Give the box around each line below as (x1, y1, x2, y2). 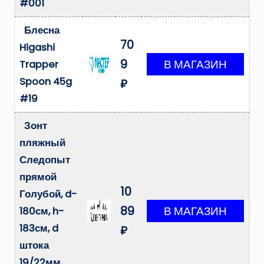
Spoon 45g (19, 75, 72, 89)
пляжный (19, 136, 65, 150)
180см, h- (19, 204, 64, 219)
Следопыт (19, 153, 70, 167)
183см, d (19, 222, 58, 236)
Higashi (19, 41, 55, 55)
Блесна (24, 24, 60, 38)
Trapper (19, 58, 58, 72)
